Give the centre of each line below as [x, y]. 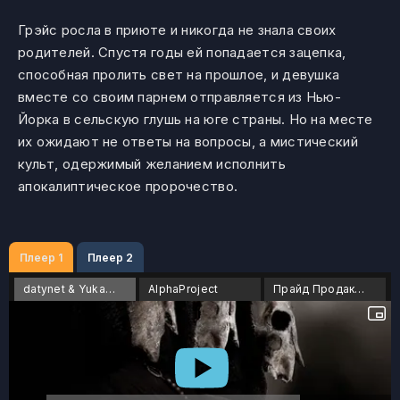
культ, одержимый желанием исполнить [152, 164]
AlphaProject [183, 289]
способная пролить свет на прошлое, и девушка [179, 75]
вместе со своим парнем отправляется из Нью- [180, 97]
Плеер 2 [111, 257]
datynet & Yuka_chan [110, 289]
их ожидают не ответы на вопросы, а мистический [188, 142]
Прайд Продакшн [360, 289]
